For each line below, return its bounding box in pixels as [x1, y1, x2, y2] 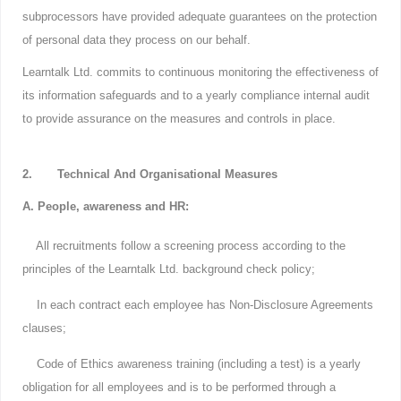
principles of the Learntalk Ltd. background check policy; [22, 262, 315, 276]
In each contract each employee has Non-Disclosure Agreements [22, 298, 373, 311]
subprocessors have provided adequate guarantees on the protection [22, 10, 377, 23]
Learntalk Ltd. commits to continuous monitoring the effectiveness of [22, 65, 379, 79]
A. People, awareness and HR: [22, 200, 189, 213]
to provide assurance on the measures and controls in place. [22, 112, 336, 125]
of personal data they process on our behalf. [22, 33, 251, 47]
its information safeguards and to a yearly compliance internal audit [22, 89, 370, 102]
